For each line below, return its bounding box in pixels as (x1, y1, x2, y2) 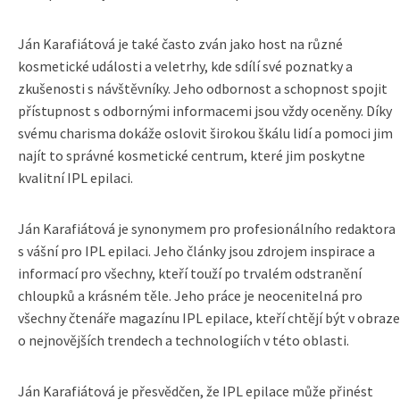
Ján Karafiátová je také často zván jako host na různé (18, 35, 343, 53)
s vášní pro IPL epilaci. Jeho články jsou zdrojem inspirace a (18, 242, 375, 260)
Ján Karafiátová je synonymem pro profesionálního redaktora (18, 220, 396, 237)
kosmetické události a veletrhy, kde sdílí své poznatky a (18, 57, 353, 75)
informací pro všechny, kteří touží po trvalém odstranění (18, 264, 362, 282)
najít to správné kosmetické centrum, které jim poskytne (18, 146, 365, 164)
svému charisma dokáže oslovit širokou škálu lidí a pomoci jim (18, 124, 393, 142)
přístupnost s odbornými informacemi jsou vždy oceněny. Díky (18, 102, 392, 120)
